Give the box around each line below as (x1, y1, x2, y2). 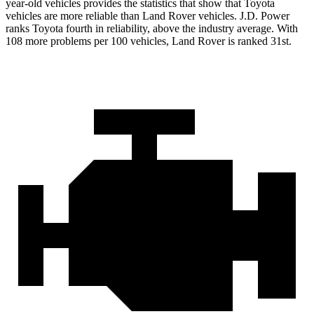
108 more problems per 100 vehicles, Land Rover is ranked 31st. (6, 35, 292, 48)
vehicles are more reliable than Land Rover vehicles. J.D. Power (6, 10, 289, 22)
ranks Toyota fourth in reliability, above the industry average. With (6, 22, 298, 35)
